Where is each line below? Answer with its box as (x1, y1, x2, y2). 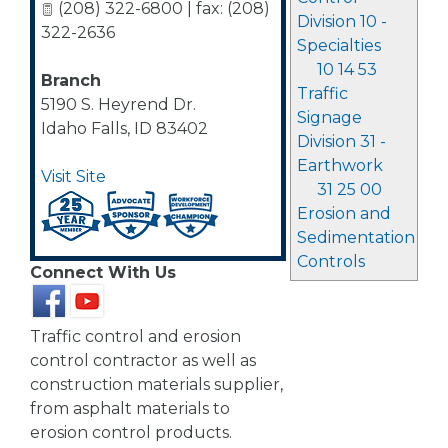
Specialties (296, 36, 381, 55)
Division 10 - (296, 12, 387, 31)
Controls (296, 252, 365, 271)
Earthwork (296, 156, 383, 175)
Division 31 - (296, 132, 386, 151)
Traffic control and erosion (30, 327, 241, 346)
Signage (296, 108, 362, 127)
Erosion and (296, 204, 391, 223)
